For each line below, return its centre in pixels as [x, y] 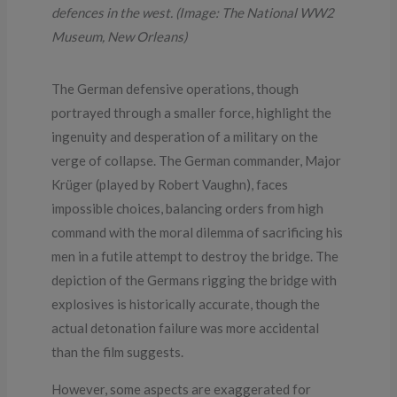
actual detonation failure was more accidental [186, 327]
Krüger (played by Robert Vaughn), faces [170, 184]
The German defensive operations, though [175, 88]
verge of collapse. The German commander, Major [197, 160]
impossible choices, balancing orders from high [188, 208]
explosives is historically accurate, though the [186, 304]
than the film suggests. [118, 351]
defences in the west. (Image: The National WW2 [193, 12]
